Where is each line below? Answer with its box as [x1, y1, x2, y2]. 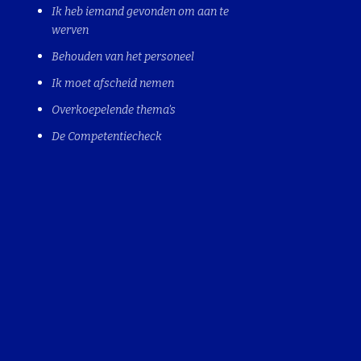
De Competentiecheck [51, 130, 162, 143]
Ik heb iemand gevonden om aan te [51, 5, 229, 19]
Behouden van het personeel [51, 50, 194, 64]
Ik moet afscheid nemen [51, 77, 174, 90]
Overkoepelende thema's [51, 103, 176, 117]
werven [51, 23, 89, 37]
